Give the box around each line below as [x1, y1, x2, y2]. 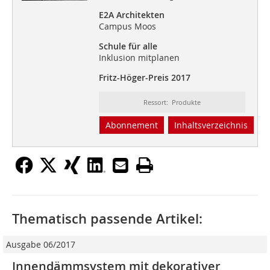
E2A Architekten [98, 9, 165, 21]
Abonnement [105, 119, 158, 131]
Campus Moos [98, 20, 156, 33]
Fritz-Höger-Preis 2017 [98, 72, 190, 84]
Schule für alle [98, 40, 157, 52]
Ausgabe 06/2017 [6, 239, 75, 251]
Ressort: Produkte [143, 98, 201, 107]
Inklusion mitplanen [98, 52, 180, 64]
